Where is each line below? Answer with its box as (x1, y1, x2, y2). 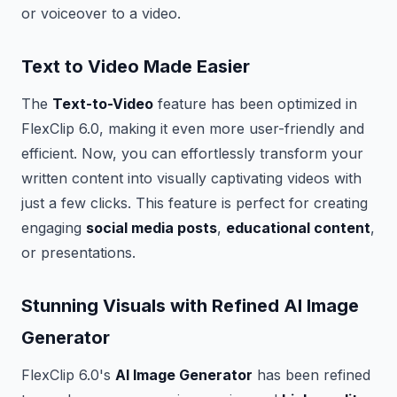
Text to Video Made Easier (21, 56, 250, 77)
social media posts (86, 219, 217, 237)
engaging (21, 219, 86, 237)
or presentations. (21, 244, 136, 261)
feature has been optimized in (153, 95, 357, 113)
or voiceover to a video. (21, 4, 181, 22)
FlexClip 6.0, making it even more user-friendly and (21, 120, 364, 137)
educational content (226, 219, 370, 237)
